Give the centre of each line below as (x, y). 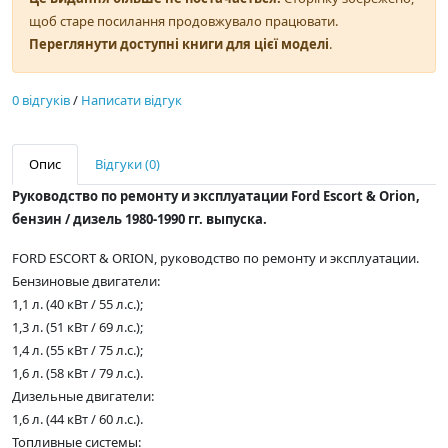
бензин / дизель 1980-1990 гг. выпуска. (139, 219)
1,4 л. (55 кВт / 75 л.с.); (77, 350)
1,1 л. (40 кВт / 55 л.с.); (77, 304)
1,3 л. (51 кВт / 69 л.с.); (77, 327)
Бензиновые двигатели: (86, 281)
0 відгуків (41, 100)
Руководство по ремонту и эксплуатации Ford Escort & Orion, (216, 196)
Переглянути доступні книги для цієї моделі (179, 44)
